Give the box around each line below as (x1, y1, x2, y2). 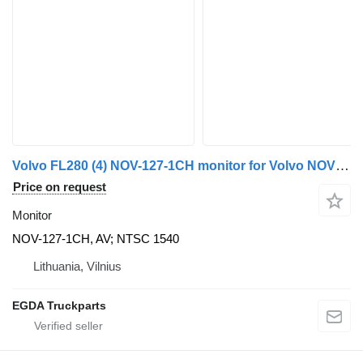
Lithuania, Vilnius (33, 258, 122, 273)
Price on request (13, 179, 106, 194)
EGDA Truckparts (12, 298, 106, 312)
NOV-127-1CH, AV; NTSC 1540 (12, 231, 179, 246)
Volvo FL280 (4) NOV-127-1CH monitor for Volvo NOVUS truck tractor (335, 157, 349, 173)
